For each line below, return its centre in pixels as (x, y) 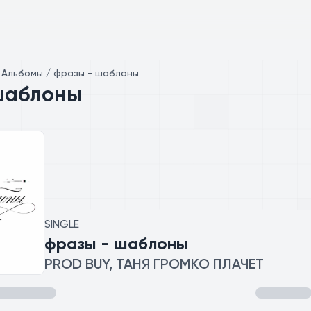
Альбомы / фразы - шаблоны (70, 74)
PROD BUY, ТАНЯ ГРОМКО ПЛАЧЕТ (154, 265)
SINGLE (62, 225)
